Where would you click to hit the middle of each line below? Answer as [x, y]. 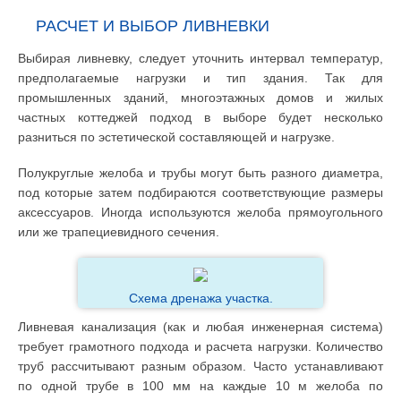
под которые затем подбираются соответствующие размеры [200, 192]
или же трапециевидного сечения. [119, 231]
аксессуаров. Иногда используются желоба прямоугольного [200, 212]
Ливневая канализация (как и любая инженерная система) [200, 326]
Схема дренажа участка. [200, 298]
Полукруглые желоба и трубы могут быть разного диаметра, [200, 172]
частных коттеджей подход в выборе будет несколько [200, 117]
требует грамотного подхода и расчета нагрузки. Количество [200, 346]
